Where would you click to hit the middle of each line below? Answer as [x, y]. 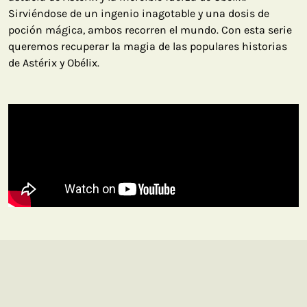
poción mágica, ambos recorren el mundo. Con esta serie [150, 30]
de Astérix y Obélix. [54, 63]
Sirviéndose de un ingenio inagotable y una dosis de [139, 14]
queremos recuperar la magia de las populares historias [148, 47]
